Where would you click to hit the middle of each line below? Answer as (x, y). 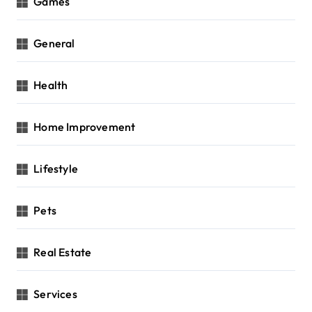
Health (51, 85)
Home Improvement (85, 126)
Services (55, 294)
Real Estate (63, 252)
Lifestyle (56, 168)
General (54, 43)
